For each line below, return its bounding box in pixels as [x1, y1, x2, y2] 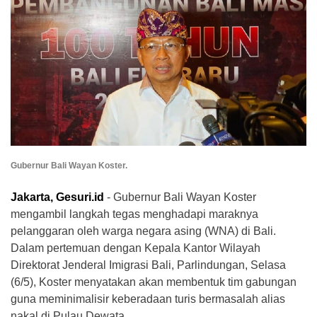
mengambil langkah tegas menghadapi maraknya [11, 208, 258, 221]
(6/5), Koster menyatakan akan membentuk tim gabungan [11, 276, 296, 289]
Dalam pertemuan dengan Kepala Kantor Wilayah [11, 242, 260, 255]
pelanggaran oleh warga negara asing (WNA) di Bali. [11, 225, 276, 238]
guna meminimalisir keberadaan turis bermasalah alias [11, 293, 285, 306]
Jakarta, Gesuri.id [11, 191, 104, 204]
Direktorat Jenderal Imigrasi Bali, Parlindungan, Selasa [11, 259, 286, 272]
